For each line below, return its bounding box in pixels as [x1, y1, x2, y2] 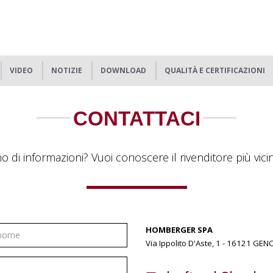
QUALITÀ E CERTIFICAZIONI [165, 65, 265, 76]
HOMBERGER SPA [146, 224, 213, 235]
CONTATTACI [73, 107, 200, 130]
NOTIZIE [51, 65, 82, 76]
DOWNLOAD [101, 65, 146, 76]
